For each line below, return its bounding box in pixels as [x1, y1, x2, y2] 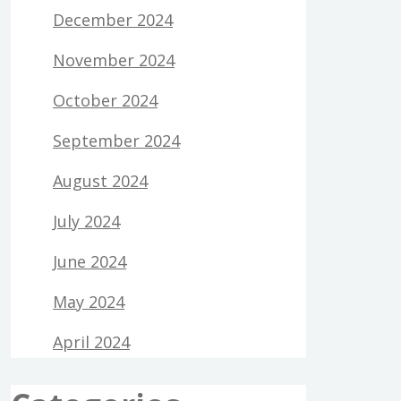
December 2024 [53, 9, 173, 31]
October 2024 [53, 90, 158, 112]
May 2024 [53, 291, 124, 313]
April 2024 [53, 331, 130, 354]
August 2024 [53, 170, 148, 192]
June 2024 [53, 251, 126, 273]
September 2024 [53, 130, 180, 152]
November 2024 [53, 49, 175, 72]
